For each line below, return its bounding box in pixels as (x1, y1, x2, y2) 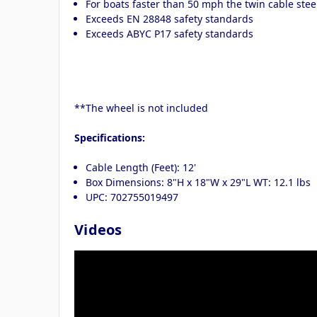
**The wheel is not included (74, 100, 208, 115)
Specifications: (74, 130, 145, 144)
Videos (74, 219, 122, 239)
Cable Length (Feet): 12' (86, 160, 197, 174)
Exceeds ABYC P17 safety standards (86, 26, 254, 40)
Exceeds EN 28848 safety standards (86, 11, 254, 25)
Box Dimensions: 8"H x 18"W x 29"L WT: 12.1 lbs (86, 175, 311, 189)
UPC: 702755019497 (86, 190, 179, 204)
